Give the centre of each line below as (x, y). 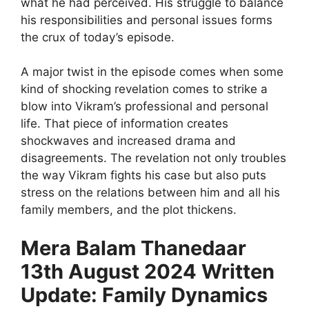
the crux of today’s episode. (98, 37)
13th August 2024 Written (148, 271)
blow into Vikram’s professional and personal (144, 107)
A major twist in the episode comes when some (152, 72)
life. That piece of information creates (124, 124)
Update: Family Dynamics (144, 295)
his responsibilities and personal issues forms (147, 20)
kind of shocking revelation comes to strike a (144, 89)
